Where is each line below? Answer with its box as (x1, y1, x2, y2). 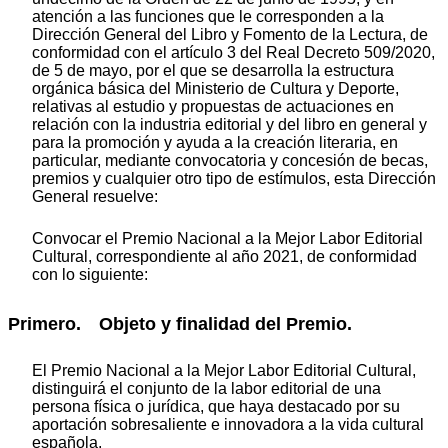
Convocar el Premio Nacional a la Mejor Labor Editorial (32, 229, 423, 247)
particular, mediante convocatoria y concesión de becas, (32, 151, 428, 169)
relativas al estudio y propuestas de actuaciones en (32, 97, 394, 115)
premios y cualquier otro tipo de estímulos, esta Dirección (32, 169, 436, 187)
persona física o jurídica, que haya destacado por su (32, 398, 400, 416)
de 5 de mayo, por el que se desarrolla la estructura (32, 61, 394, 79)
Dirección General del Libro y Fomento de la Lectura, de (32, 25, 428, 43)
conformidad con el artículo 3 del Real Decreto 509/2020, (32, 43, 435, 61)
